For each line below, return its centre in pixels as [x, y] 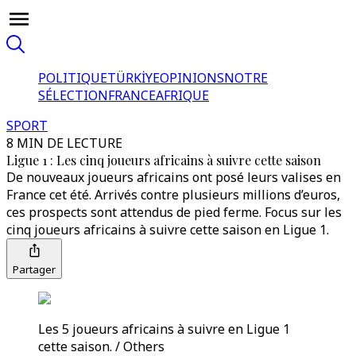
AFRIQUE [182, 95]
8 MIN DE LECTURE [64, 143]
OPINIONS [192, 78]
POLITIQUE [73, 78]
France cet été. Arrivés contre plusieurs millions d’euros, [173, 195]
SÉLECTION [73, 95]
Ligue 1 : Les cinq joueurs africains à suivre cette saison [164, 160]
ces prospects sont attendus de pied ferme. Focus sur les [174, 212]
